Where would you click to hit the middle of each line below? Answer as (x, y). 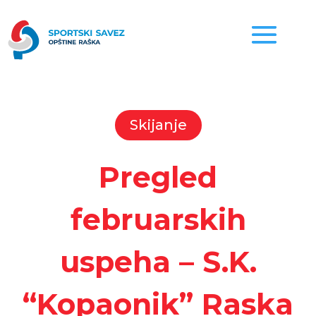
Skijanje (158, 125)
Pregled (158, 177)
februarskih (158, 219)
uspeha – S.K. (158, 262)
